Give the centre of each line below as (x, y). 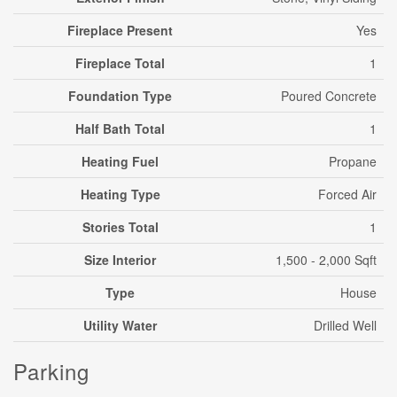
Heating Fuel (120, 161)
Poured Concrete (329, 96)
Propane (353, 161)
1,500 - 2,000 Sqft (326, 260)
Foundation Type (120, 96)
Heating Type (120, 194)
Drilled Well (345, 325)
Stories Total (120, 227)
